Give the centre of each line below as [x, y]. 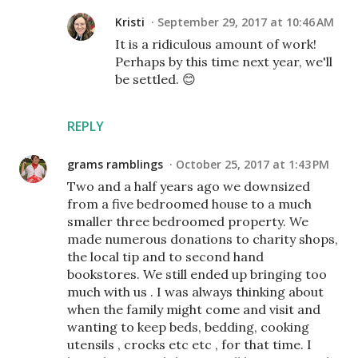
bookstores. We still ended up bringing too [197, 274]
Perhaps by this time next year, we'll [224, 62]
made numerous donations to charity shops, [203, 239]
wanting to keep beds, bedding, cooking [188, 327]
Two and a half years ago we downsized [189, 187]
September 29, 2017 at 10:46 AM [246, 22]
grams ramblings [115, 165]
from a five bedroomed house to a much [189, 204]
